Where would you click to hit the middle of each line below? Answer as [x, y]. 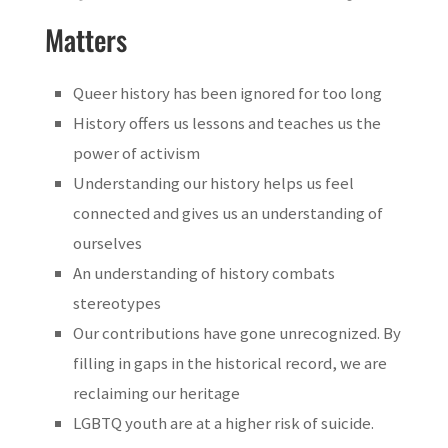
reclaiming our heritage [156, 393]
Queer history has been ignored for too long [227, 93]
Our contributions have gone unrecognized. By [236, 333]
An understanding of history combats [203, 273]
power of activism [136, 153]
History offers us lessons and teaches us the [226, 123]
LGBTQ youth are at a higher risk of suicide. [223, 423]
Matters [85, 40]
